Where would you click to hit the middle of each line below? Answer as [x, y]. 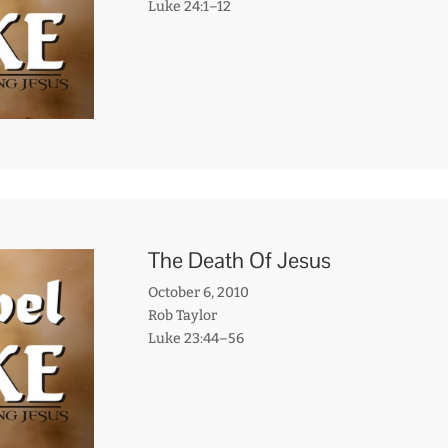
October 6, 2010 [198, 292]
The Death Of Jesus [239, 259]
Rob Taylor [182, 315]
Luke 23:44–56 [195, 338]
